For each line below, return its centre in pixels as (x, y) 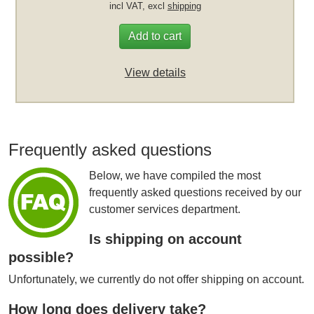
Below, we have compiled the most (175, 175)
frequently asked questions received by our (196, 192)
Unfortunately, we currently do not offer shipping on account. (157, 279)
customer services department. (165, 209)
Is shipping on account (166, 239)
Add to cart (155, 36)
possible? (41, 257)
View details (155, 73)
